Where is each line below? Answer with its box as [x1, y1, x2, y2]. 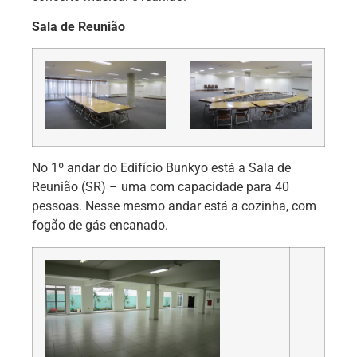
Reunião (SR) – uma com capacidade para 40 [32, 179, 289, 195]
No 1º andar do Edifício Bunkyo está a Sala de [32, 160, 291, 176]
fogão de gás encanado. [32, 218, 168, 233]
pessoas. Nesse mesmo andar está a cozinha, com [32, 198, 316, 214]
